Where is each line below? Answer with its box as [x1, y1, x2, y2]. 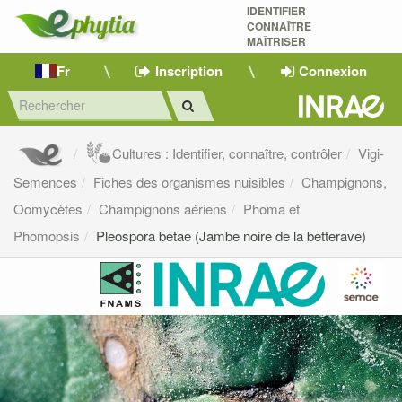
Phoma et [243, 199, 300, 219]
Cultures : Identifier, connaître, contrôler [112, 144, 343, 163]
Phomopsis [13, 226, 80, 246]
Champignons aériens [99, 199, 227, 219]
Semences [13, 172, 77, 192]
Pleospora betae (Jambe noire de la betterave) [96, 226, 366, 246]
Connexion [298, 60, 367, 81]
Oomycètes [13, 199, 83, 219]
